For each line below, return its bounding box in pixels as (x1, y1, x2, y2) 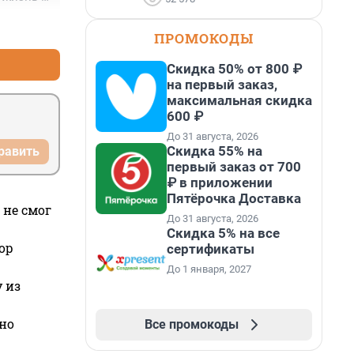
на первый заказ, (167, 77, 277, 92)
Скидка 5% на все (167, 225, 280, 241)
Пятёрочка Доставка (167, 190, 301, 206)
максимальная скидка (167, 92, 312, 108)
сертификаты (167, 241, 254, 257)
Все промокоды (144, 317, 239, 332)
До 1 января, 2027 (167, 263, 251, 275)
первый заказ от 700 (167, 159, 301, 175)
